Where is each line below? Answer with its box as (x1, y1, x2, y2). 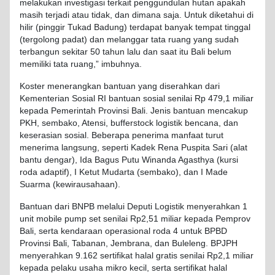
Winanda (142, 155, 176, 165)
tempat (195, 22, 222, 32)
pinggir (39, 22, 65, 32)
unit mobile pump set (20, 214, 103, 223)
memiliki (20, 59, 51, 69)
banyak (165, 22, 193, 32)
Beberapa (91, 130, 130, 140)
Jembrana (110, 238, 150, 248)
